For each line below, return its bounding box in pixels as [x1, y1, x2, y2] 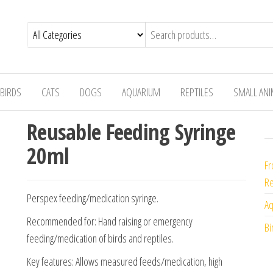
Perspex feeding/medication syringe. [27, 191, 158, 205]
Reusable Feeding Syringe [27, 117, 236, 147]
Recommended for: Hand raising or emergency [27, 214, 193, 229]
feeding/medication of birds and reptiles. [27, 231, 174, 246]
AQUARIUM [122, 85, 160, 99]
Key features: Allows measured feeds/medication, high [27, 254, 222, 269]
